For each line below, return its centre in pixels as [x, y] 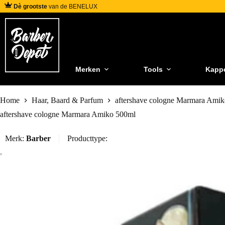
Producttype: [87, 139]
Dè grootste [30, 6]
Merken [88, 69]
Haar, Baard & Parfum [67, 100]
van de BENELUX [72, 6]
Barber [38, 139]
